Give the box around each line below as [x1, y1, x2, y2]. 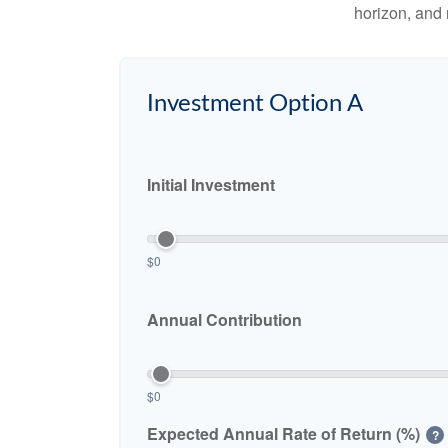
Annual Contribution [147, 308, 302, 332]
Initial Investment [147, 173, 275, 197]
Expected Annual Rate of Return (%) [147, 421, 420, 445]
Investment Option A [147, 91, 363, 116]
